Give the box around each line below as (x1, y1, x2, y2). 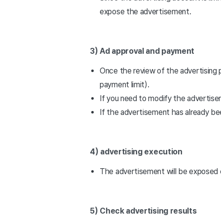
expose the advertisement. (100, 7, 191, 16)
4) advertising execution (90, 147, 183, 156)
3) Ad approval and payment (90, 46, 195, 56)
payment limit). (100, 80, 149, 89)
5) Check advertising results (90, 206, 197, 216)
